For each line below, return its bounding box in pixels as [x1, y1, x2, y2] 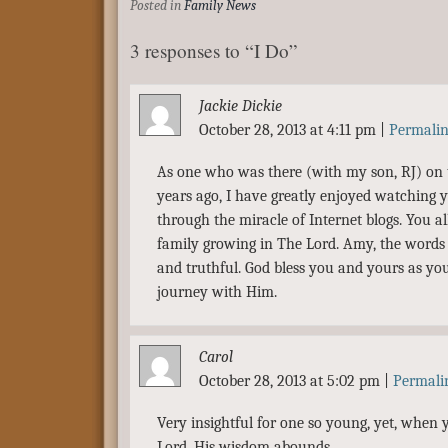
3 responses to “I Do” [130, 38, 298, 63]
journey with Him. [157, 283, 277, 301]
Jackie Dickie [199, 97, 282, 115]
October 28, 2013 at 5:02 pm [199, 372, 384, 390]
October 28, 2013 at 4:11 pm [199, 121, 380, 139]
